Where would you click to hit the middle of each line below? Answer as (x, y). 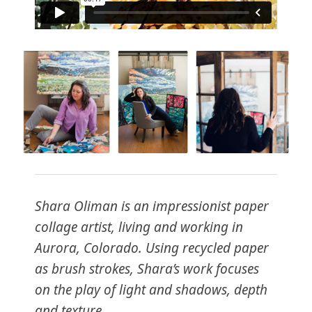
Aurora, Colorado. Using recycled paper (152, 248)
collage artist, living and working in (139, 227)
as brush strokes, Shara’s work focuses (147, 269)
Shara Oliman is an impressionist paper (152, 206)
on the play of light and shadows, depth (151, 290)
